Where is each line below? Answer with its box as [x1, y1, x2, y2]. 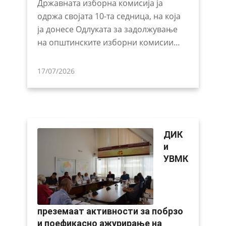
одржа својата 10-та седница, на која [37, 10, 181, 22]
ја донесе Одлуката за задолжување [37, 23, 178, 35]
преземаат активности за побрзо [37, 206, 183, 217]
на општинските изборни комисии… [37, 36, 180, 48]
